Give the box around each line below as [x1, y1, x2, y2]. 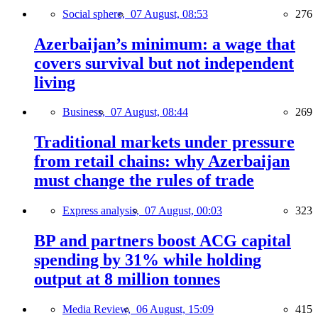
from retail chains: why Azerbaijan [34, 152, 290, 171]
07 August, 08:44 [111, 106, 188, 119]
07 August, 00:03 [145, 204, 222, 217]
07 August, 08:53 [131, 7, 208, 20]
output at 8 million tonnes [34, 270, 220, 289]
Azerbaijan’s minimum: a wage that [34, 34, 295, 53]
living [34, 72, 75, 92]
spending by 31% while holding [34, 251, 261, 270]
